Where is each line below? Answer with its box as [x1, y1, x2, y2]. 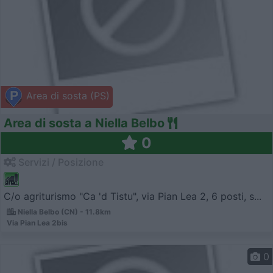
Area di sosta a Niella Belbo [4, 116, 165, 130]
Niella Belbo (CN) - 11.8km [16, 207, 111, 217]
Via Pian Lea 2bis [7, 218, 68, 228]
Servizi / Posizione [16, 156, 104, 168]
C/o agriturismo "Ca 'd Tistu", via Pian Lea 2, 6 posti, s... [4, 190, 261, 203]
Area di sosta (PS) [23, 90, 110, 102]
